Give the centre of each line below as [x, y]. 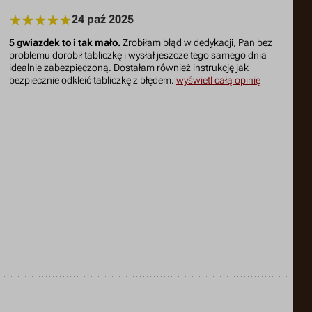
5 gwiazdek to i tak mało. [65, 42]
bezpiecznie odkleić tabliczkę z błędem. [93, 80]
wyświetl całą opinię [219, 80]
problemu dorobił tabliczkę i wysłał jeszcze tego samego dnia [138, 55]
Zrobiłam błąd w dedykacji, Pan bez [197, 42]
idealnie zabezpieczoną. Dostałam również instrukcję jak [129, 68]
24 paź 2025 [103, 19]
